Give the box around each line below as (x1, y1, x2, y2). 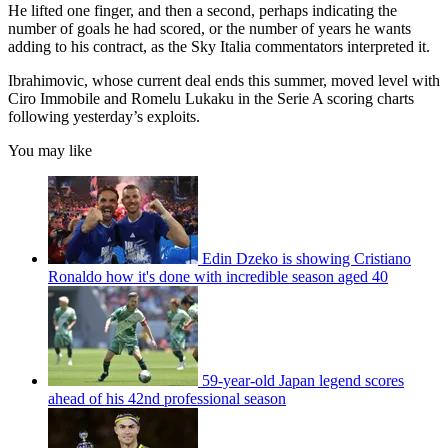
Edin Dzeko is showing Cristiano (202, 249, 411, 267)
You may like (8, 141, 92, 159)
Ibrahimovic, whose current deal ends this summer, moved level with (8, 71, 440, 89)
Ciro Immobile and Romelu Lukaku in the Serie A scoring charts (8, 89, 414, 107)
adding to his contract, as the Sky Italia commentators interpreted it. (8, 37, 430, 55)
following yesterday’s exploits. (8, 107, 200, 125)
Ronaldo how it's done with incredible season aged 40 (48, 267, 388, 285)
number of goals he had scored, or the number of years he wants (8, 19, 411, 37)
